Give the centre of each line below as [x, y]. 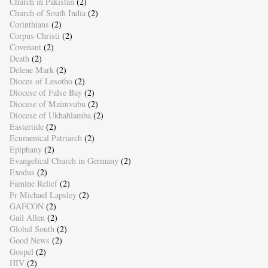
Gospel [21, 251]
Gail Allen [27, 217]
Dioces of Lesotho [41, 81]
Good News [29, 240]
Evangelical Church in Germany [64, 160]
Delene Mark [31, 69]
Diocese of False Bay [45, 92]
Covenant [25, 47]
